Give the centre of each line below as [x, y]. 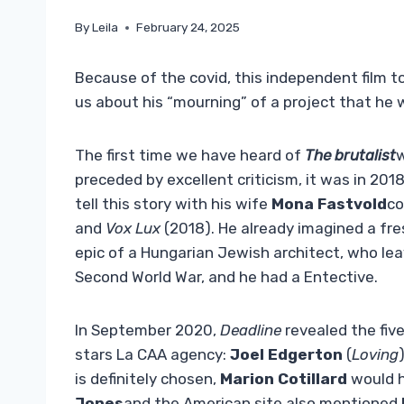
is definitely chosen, [147, 379]
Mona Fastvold [329, 204]
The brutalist [350, 156]
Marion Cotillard [284, 379]
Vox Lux [133, 229]
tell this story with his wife [173, 204]
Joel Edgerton [286, 355]
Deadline [251, 331]
